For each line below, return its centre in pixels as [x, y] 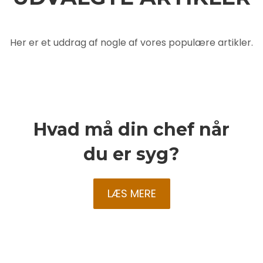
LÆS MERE [131, 194]
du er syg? [131, 154]
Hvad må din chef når [131, 130]
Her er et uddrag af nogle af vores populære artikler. [131, 42]
